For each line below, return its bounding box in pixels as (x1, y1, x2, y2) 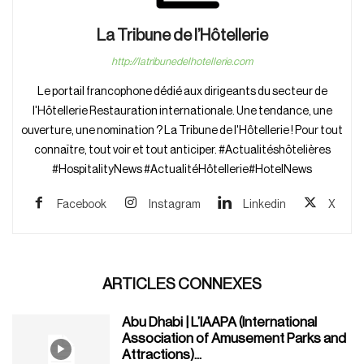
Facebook (56, 199, 106, 211)
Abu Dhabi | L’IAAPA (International (122, 315, 317, 330)
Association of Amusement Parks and (122, 331, 346, 346)
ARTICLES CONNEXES (102, 276, 262, 292)
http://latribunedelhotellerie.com (111, 56, 253, 67)
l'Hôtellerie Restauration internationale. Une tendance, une (32, 106, 332, 118)
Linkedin (242, 199, 286, 211)
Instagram (148, 199, 201, 211)
